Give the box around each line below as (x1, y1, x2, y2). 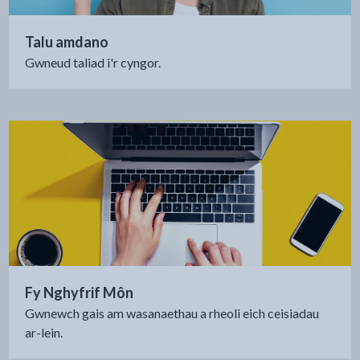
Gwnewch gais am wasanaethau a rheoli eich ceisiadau (24, 305, 319, 321)
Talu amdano (24, 33, 108, 51)
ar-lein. (24, 325, 63, 341)
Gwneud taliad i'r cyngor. (24, 55, 161, 71)
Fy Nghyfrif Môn (24, 284, 133, 302)
